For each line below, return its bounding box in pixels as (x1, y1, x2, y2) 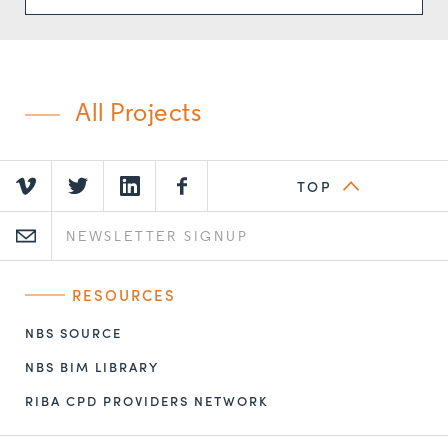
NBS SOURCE (25, 322, 122, 342)
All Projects (75, 100, 202, 128)
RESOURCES (71, 283, 176, 306)
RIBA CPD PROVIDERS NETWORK (25, 390, 269, 410)
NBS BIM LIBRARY (25, 356, 159, 376)
